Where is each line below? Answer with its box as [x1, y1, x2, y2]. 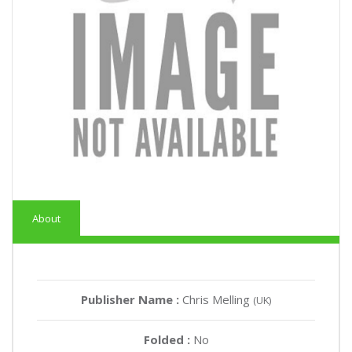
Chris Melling [182, 291, 253, 307]
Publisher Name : [81, 291, 182, 307]
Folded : [143, 331, 193, 347]
